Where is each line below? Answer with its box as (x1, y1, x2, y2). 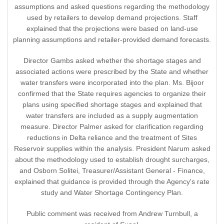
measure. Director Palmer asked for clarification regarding (20, 122, 203, 131)
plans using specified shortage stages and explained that (22, 100, 202, 109)
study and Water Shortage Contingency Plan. (41, 188, 183, 197)
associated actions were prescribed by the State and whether (15, 67, 208, 76)
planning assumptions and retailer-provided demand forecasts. (13, 35, 211, 44)
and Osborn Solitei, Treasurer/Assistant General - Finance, (19, 166, 205, 175)
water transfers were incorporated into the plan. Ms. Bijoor (20, 78, 204, 87)
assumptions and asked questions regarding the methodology (14, 2, 209, 11)
